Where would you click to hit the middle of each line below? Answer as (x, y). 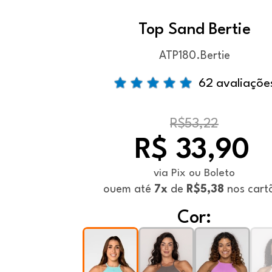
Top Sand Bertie (194, 30)
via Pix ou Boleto (194, 173)
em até (135, 189)
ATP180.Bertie (194, 56)
